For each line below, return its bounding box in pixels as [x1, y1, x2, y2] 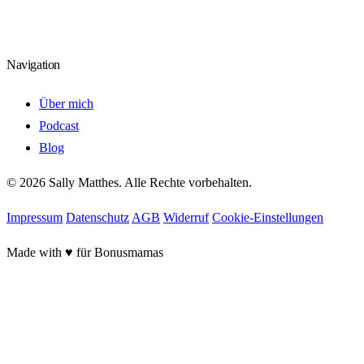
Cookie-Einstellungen [212, 210, 323, 225]
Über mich [39, 97, 93, 111]
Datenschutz [66, 210, 129, 225]
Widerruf [163, 210, 209, 225]
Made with [6, 245, 65, 260]
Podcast [39, 119, 79, 133]
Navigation [6, 57, 60, 71]
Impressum [6, 210, 63, 225]
